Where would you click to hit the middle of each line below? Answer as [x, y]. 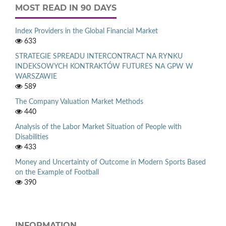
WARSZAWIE [36, 76]
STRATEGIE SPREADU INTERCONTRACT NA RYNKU [99, 56]
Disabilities [32, 137]
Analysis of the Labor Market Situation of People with [98, 127]
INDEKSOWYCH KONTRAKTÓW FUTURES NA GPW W [104, 66]
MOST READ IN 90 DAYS [66, 8]
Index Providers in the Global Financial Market [87, 31]
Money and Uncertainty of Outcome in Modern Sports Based [110, 162]
